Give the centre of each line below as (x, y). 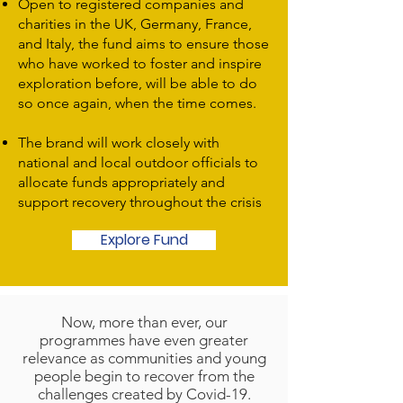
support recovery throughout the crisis (140, 202)
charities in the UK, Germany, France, (135, 24)
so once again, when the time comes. (137, 103)
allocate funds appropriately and (121, 182)
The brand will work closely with (119, 143)
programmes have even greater (144, 340)
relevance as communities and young (144, 358)
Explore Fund (144, 240)
